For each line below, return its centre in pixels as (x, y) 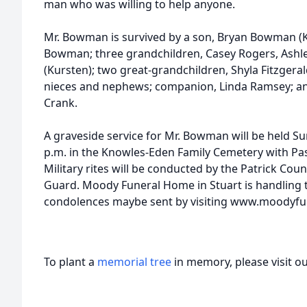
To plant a (71, 262)
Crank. (61, 103)
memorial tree (134, 262)
